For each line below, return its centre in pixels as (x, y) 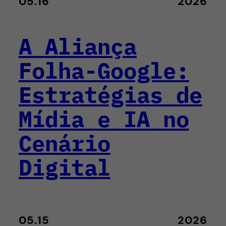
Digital (64, 167)
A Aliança (77, 46)
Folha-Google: (104, 70)
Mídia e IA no (104, 119)
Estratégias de (110, 94)
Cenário (64, 143)
